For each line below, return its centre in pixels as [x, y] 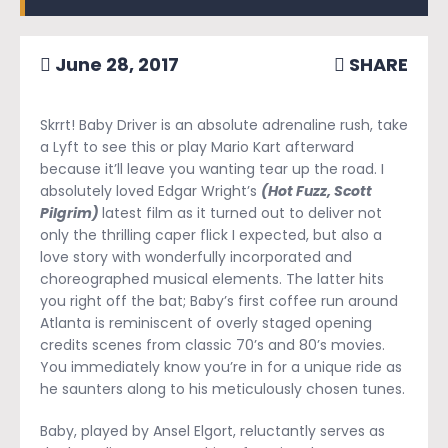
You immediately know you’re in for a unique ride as [221, 366]
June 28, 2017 [115, 64]
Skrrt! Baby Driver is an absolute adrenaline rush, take [224, 124]
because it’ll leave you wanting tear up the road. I [212, 168]
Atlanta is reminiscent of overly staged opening [206, 322]
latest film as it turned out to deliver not [242, 212]
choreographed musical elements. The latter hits [212, 278]
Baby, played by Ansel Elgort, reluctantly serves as [212, 430]
